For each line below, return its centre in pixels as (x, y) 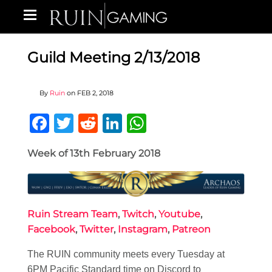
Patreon (191, 229)
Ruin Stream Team (73, 214)
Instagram (143, 229)
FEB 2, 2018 (95, 93)
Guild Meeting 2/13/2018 (114, 57)
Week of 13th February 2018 (94, 153)
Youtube (179, 214)
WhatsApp (191, 123)
